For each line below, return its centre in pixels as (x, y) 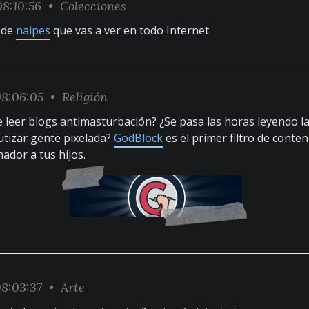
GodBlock (138, 138)
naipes (33, 30)
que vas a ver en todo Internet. (131, 30)
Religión (85, 97)
